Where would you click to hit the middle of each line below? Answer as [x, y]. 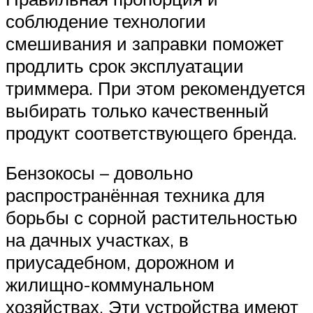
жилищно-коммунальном [110, 285]
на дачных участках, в [97, 240]
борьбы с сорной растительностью [152, 218]
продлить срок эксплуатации [125, 65]
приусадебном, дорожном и [120, 262]
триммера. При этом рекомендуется [155, 88]
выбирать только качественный [137, 110]
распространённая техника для [135, 195]
